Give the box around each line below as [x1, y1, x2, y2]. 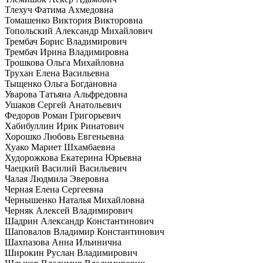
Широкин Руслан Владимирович [5, 248, 137, 258]
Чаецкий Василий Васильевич [5, 163, 127, 174]
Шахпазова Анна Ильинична [5, 237, 122, 248]
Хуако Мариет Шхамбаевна [5, 142, 115, 153]
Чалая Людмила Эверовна [5, 174, 109, 184]
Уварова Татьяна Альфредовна [5, 89, 127, 100]
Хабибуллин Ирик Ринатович [5, 121, 124, 131]
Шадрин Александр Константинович [5, 216, 154, 227]
